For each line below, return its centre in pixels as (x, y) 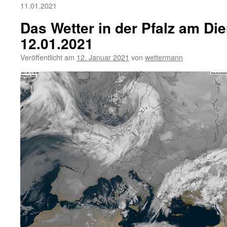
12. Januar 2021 (103, 57)
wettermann (164, 57)
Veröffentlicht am (47, 57)
